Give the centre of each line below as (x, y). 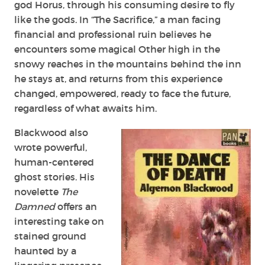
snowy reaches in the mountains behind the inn (128, 64)
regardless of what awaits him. (85, 108)
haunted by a (45, 251)
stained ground (50, 236)
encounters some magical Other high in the (117, 49)
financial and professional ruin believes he (113, 34)
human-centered (54, 162)
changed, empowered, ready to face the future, (122, 93)
